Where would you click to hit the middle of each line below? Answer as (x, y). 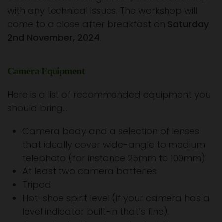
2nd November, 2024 (54, 37)
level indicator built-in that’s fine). (96, 211)
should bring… (37, 108)
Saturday (188, 24)
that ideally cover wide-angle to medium (114, 144)
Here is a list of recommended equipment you (109, 94)
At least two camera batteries (89, 171)
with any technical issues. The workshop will (102, 10)
